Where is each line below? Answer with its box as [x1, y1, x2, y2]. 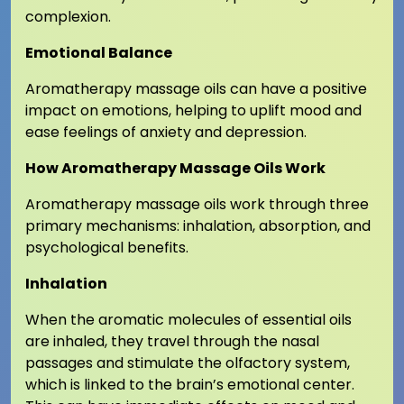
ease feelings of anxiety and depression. [25, 122, 307, 143]
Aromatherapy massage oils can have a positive [25, 78, 367, 100]
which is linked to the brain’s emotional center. [25, 374, 354, 396]
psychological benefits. [25, 237, 188, 259]
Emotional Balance [25, 42, 172, 64]
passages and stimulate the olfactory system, [25, 353, 350, 374]
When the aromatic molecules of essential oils [25, 309, 352, 331]
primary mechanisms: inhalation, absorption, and [25, 216, 371, 237]
